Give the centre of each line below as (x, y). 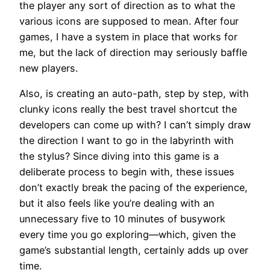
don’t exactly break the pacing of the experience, (133, 187)
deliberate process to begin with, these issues (127, 171)
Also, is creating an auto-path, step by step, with (134, 93)
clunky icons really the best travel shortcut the (128, 109)
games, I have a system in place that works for (128, 36)
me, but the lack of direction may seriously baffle (133, 52)
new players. (49, 68)
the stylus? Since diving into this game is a (119, 156)
